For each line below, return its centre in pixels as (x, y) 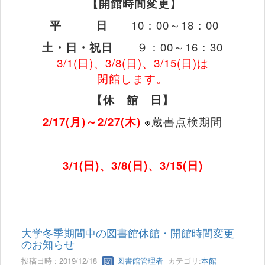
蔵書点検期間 (187, 122)
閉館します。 (132, 78)
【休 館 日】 (132, 100)
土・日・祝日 (89, 47)
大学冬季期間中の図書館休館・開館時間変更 (128, 233)
